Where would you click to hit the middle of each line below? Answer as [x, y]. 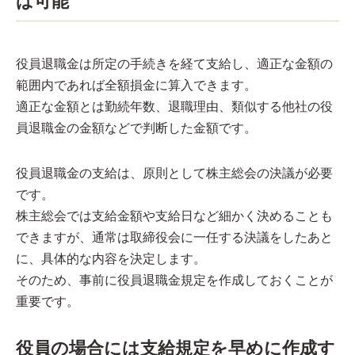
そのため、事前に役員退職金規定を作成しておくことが [174, 280]
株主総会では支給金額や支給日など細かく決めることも [174, 216]
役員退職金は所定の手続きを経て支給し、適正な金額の [174, 64]
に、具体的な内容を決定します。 [111, 259]
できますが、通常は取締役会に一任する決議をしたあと [174, 237]
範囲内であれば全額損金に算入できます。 [136, 85]
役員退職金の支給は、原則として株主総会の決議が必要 [174, 173]
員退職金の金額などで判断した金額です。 [136, 128]
